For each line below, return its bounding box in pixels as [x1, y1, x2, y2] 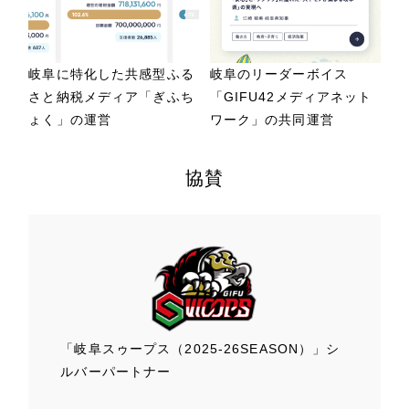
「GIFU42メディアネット [209, 89, 372, 104]
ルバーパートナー [60, 364, 172, 379]
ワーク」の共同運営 [209, 111, 334, 127]
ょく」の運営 [28, 111, 112, 127]
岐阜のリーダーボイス [209, 66, 348, 81]
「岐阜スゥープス [60, 341, 172, 356]
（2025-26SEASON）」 [171, 341, 327, 356]
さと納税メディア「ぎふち [28, 89, 194, 104]
